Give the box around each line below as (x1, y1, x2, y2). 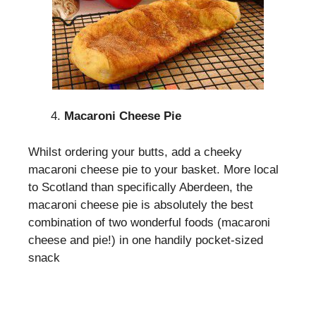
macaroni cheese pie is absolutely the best (28, 197, 253, 212)
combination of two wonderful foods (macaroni (28, 215, 270, 229)
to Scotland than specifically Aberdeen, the (28, 180, 253, 194)
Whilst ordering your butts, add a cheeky (28, 145, 242, 159)
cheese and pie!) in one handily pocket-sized (28, 233, 263, 247)
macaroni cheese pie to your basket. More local (28, 162, 279, 176)
